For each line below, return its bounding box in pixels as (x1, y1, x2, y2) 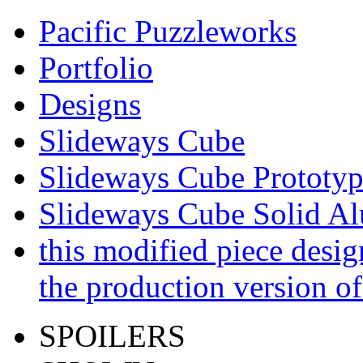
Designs (39, 87, 141, 122)
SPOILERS (39, 318, 186, 353)
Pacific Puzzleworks (39, 14, 297, 49)
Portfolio (39, 50, 153, 85)
